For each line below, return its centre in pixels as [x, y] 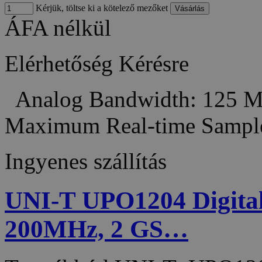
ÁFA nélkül [58, 27]
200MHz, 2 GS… [96, 229]
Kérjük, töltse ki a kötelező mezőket [101, 8]
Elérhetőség [59, 63]
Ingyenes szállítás [86, 161]
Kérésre [154, 63]
